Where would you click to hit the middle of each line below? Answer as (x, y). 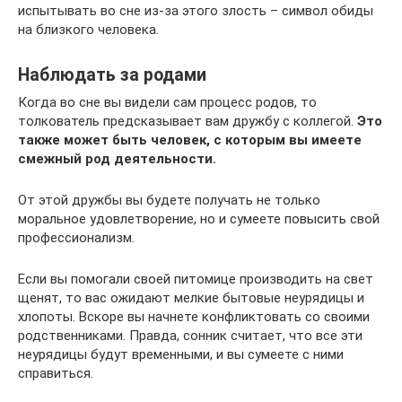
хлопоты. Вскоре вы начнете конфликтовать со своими (194, 316)
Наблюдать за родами (112, 75)
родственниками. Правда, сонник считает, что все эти (190, 335)
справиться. (56, 373)
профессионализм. (76, 237)
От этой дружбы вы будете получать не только (169, 200)
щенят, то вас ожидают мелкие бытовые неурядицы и (191, 297)
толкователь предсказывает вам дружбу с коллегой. (188, 121)
